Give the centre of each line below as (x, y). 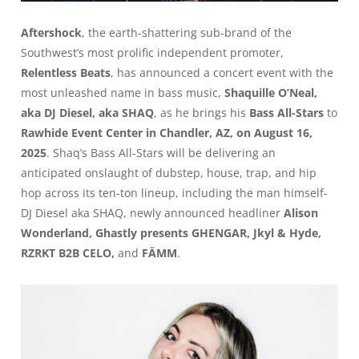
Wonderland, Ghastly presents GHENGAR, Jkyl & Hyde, (171, 233)
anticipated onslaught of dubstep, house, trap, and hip (169, 173)
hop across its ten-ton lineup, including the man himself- (174, 193)
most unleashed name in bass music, (123, 93)
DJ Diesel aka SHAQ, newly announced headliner (151, 213)
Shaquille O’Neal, (271, 93)
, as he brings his (202, 113)
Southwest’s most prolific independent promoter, (152, 53)
